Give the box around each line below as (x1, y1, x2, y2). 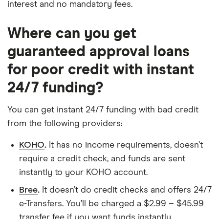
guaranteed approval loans (7, 44, 190, 59)
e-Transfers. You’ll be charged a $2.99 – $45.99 (19, 199, 204, 208)
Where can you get (7, 26, 136, 41)
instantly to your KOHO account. (19, 168, 148, 177)
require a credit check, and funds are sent (19, 154, 185, 163)
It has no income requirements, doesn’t (46, 141, 203, 150)
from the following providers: (7, 119, 122, 128)
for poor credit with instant (7, 63, 194, 77)
